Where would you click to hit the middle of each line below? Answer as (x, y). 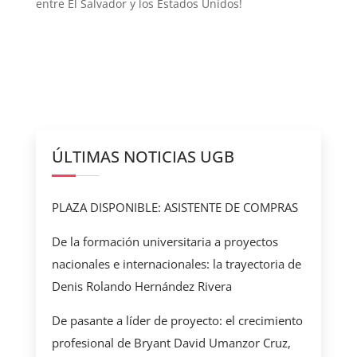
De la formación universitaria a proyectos (165, 242)
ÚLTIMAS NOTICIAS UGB (143, 157)
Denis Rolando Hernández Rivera (141, 286)
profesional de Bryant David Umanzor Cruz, (171, 343)
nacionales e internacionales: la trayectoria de (176, 264)
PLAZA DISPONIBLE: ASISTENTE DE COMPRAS (175, 208)
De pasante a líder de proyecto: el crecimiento (177, 321)
